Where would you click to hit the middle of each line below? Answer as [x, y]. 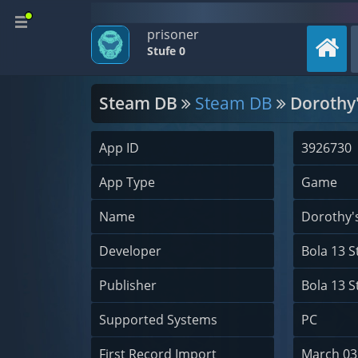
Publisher [128, 285]
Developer [130, 251]
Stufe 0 [166, 51]
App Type [127, 182]
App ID [119, 148]
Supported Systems [158, 320]
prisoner [173, 34]
